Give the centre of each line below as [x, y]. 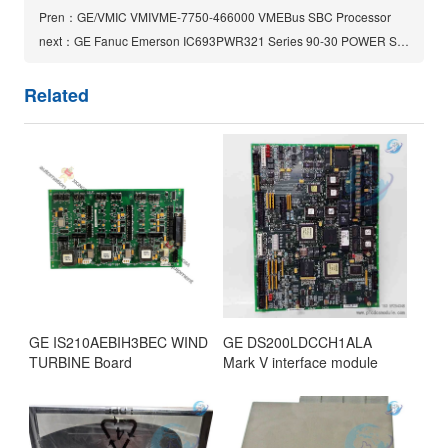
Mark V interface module [300, 362]
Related [56, 95]
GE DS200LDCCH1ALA [297, 342]
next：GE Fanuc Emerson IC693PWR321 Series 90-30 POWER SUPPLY [403, 41]
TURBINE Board [80, 362]
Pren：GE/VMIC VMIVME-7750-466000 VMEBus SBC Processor [215, 17]
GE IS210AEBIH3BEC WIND [118, 342]
